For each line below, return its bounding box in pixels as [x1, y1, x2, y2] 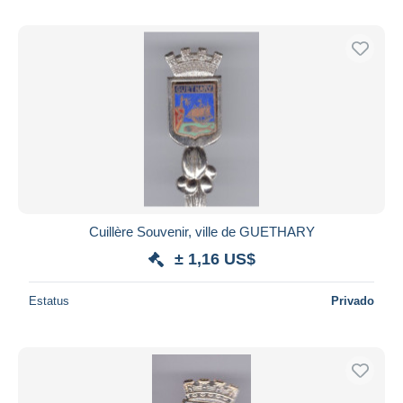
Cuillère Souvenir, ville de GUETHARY [88, 223, 315, 239]
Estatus [29, 293, 69, 308]
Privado [331, 293, 374, 308]
